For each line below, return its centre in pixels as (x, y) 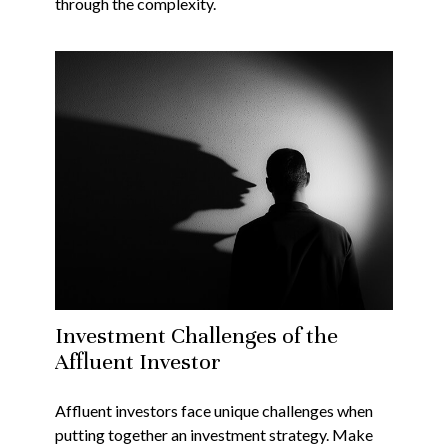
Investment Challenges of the (196, 336)
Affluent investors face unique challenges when (214, 411)
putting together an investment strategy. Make (214, 435)
